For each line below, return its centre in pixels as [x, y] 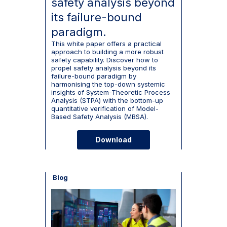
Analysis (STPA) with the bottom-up [107, 100]
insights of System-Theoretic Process [110, 92]
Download [113, 140]
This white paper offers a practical [106, 43]
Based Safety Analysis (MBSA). [99, 116]
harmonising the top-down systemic [108, 84]
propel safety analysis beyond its [103, 68]
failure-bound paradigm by [93, 76]
